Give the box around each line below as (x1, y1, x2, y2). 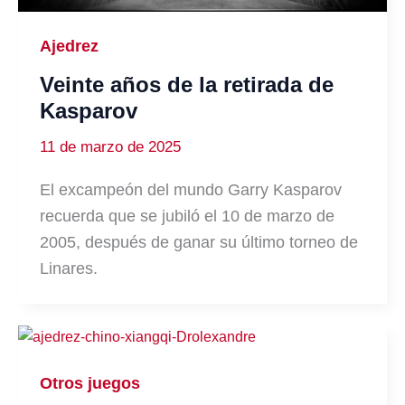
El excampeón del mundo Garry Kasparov (40, 180, 342, 199)
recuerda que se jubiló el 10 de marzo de (40, 206, 334, 225)
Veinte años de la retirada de (40, 72, 334, 98)
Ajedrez (40, 37, 99, 56)
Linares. (40, 259, 98, 278)
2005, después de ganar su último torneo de (40, 232, 358, 251)
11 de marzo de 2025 (40, 138, 181, 156)
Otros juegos (40, 373, 140, 392)
